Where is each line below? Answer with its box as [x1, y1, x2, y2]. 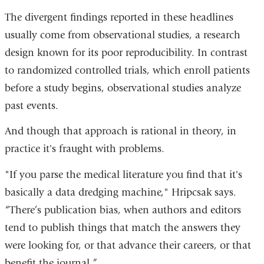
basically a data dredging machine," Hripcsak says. [4, 186, 236, 199]
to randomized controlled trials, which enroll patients [4, 64, 250, 77]
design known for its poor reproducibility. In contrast [4, 46, 247, 59]
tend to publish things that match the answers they [4, 221, 240, 234]
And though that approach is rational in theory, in [4, 125, 236, 138]
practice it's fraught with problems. [4, 143, 164, 156]
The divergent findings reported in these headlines [4, 11, 233, 24]
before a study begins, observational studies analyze [4, 81, 241, 94]
